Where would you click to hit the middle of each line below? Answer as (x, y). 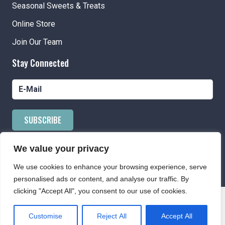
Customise (46, 216)
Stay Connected (40, 63)
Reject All (112, 216)
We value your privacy (61, 149)
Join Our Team (37, 42)
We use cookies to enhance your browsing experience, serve (110, 167)
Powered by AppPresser (113, 171)
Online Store (34, 24)
